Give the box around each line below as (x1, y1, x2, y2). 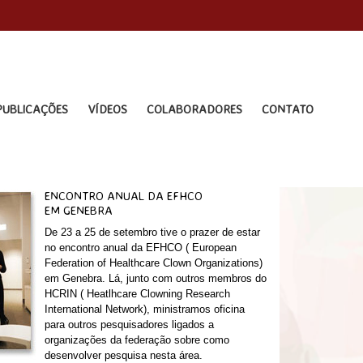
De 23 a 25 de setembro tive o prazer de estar (44, 226, 260, 238)
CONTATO (262, 101, 314, 117)
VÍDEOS (88, 101, 127, 117)
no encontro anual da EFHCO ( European (44, 241, 237, 254)
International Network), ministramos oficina (44, 303, 245, 315)
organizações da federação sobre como (44, 334, 229, 346)
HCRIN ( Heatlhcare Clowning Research (44, 288, 230, 300)
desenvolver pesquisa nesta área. (44, 349, 203, 361)
